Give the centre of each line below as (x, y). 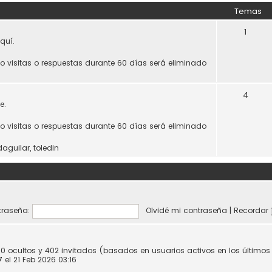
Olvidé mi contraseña (186, 211)
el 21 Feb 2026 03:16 (39, 260)
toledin (46, 148)
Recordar (252, 211)
